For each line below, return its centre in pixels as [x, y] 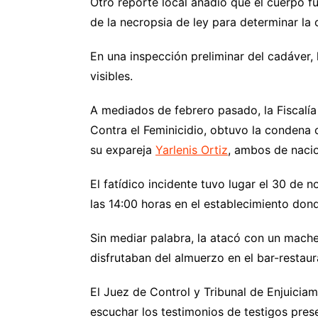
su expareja [123, 149]
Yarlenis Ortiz [192, 149]
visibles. [111, 76]
